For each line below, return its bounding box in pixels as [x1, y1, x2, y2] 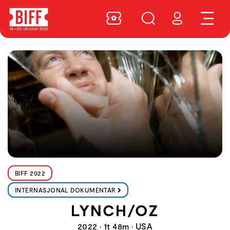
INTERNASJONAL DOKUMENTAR [15, 186, 116, 194]
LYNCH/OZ [71, 201, 159, 219]
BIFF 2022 [15, 169, 46, 177]
